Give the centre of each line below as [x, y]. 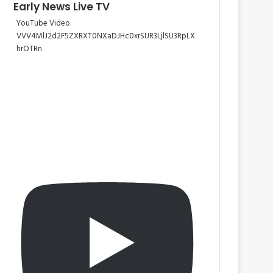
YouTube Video [43, 23]
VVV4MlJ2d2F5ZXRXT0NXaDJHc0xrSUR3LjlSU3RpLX [106, 36]
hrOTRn [29, 49]
